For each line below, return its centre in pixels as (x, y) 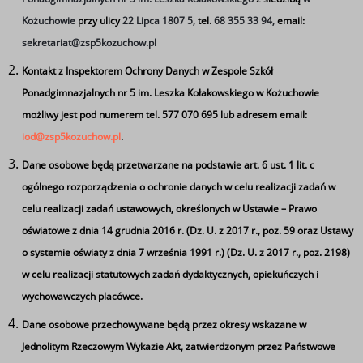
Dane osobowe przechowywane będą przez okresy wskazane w (164, 325)
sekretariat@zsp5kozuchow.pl (90, 43)
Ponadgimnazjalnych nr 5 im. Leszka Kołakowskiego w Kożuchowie (171, 93)
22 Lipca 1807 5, (159, 21)
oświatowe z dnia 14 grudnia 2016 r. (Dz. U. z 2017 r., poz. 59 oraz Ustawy (188, 231)
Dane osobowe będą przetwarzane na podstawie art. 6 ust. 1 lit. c (169, 165)
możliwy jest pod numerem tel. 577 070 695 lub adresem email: (165, 115)
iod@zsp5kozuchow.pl (72, 137)
